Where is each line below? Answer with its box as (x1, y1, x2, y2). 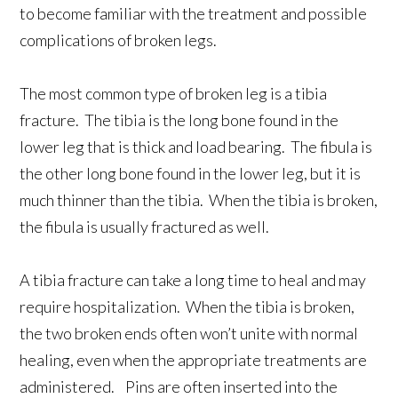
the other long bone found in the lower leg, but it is (20, 163, 362, 184)
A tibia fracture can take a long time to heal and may (20, 270, 367, 291)
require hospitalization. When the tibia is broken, (20, 297, 355, 317)
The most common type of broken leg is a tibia (20, 84, 328, 104)
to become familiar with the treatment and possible (20, 4, 368, 24)
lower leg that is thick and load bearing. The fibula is (20, 137, 373, 157)
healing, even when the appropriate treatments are (20, 350, 368, 370)
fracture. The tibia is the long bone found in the (20, 110, 339, 131)
